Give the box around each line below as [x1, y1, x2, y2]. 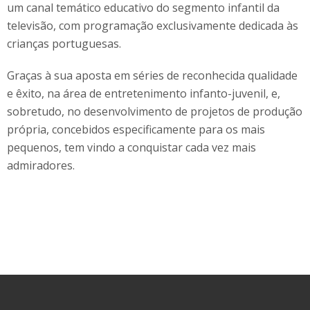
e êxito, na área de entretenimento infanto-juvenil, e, [7, 85, 280, 101]
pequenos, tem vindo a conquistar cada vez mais [7, 139, 256, 155]
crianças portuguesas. [7, 35, 121, 51]
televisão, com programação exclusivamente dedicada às [7, 17, 298, 33]
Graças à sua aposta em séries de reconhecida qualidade [7, 67, 298, 83]
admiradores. [7, 157, 75, 173]
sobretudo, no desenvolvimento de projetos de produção [7, 103, 302, 119]
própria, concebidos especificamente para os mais [7, 121, 265, 137]
